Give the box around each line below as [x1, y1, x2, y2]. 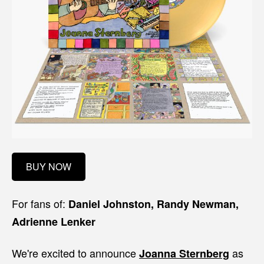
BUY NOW [26, 160, 71, 173]
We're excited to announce [12, 245, 139, 260]
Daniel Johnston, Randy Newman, [68, 196, 239, 212]
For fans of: [12, 196, 68, 211]
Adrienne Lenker [12, 214, 95, 229]
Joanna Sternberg [139, 246, 229, 261]
